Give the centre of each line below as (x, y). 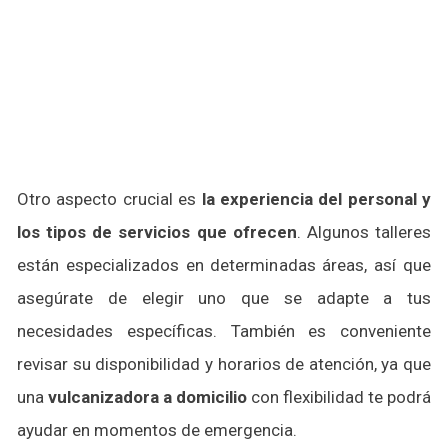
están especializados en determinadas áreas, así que (224, 265)
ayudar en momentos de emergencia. (157, 430)
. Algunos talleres (364, 232)
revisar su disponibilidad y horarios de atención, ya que (224, 364)
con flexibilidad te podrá (339, 397)
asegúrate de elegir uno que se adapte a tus (224, 298)
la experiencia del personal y (313, 199)
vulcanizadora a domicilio (147, 397)
